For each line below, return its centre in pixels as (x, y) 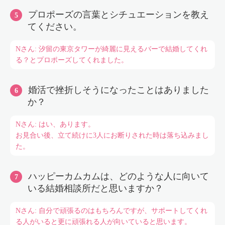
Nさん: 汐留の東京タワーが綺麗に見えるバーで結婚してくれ (111, 49)
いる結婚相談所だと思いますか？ (95, 188)
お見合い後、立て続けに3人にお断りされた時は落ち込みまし (112, 135)
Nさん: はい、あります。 (55, 124)
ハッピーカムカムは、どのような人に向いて (119, 176)
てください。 (55, 27)
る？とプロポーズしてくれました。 (72, 60)
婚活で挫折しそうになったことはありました (119, 90)
